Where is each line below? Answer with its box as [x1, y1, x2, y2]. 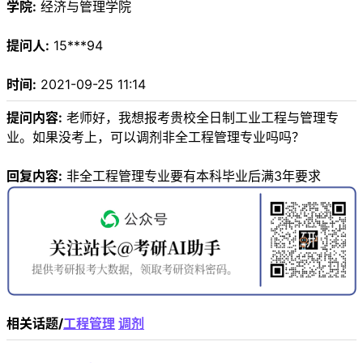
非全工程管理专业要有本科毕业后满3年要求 [62, 168, 321, 185]
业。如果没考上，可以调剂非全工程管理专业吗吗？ [6, 129, 305, 146]
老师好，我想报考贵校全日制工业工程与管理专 [62, 109, 339, 126]
